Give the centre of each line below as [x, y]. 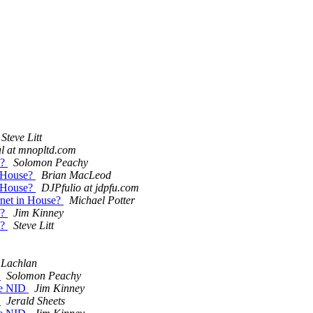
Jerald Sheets [36, 301]
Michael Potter [102, 201]
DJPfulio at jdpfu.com [90, 188]
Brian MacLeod [76, 175]
